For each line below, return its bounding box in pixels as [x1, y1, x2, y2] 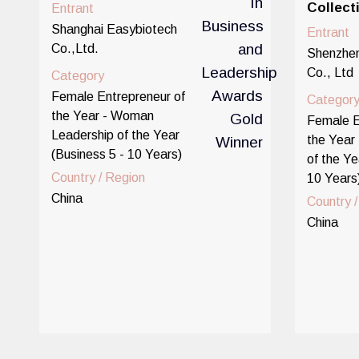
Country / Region [50, 171, 145, 184]
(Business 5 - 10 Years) [50, 147, 182, 161]
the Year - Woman [50, 109, 154, 123]
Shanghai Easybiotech [50, 22, 177, 36]
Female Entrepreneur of [50, 90, 185, 103]
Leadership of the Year [50, 128, 179, 142]
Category [50, 69, 104, 83]
